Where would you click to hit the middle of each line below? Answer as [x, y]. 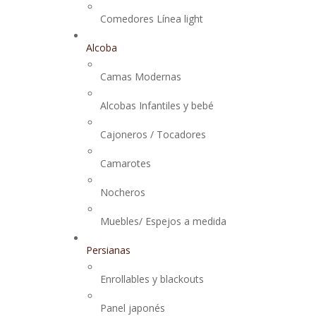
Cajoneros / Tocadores [153, 134]
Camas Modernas [141, 77]
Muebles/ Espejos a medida [163, 221]
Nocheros [123, 192]
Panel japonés [133, 308]
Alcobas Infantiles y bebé [157, 105]
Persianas [108, 250]
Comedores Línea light [152, 19]
